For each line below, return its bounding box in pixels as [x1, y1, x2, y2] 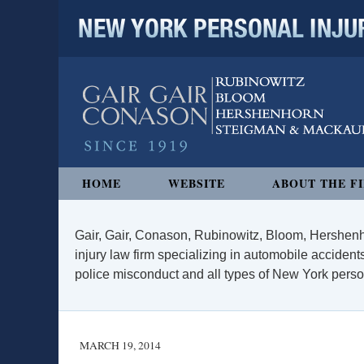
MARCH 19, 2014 [80, 338, 161, 353]
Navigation [58, 169, 120, 183]
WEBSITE [168, 175, 225, 192]
